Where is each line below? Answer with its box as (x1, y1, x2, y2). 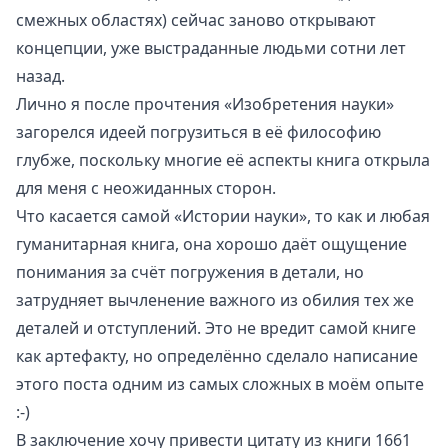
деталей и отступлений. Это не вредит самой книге (16, 316, 416, 339)
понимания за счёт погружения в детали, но (16, 260, 364, 283)
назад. (16, 64, 65, 87)
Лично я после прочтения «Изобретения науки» (16, 92, 394, 115)
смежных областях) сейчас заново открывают (16, 8, 376, 31)
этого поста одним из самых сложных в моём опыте (16, 372, 424, 395)
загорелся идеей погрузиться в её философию (16, 120, 381, 143)
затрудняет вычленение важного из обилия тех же (16, 288, 414, 311)
